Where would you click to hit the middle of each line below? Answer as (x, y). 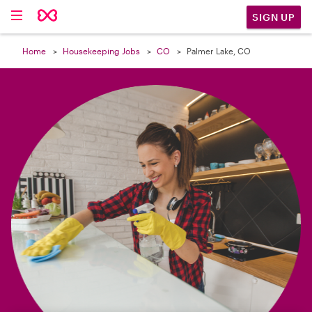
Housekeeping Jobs (101, 51)
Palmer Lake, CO (219, 51)
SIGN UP (274, 17)
